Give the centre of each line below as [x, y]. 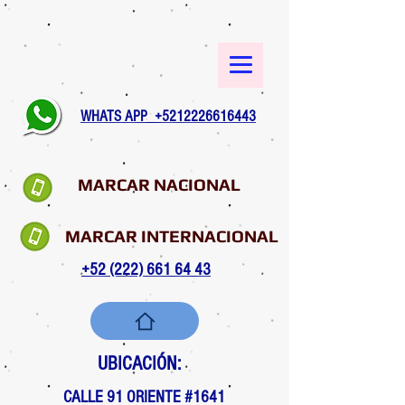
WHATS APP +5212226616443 [168, 116]
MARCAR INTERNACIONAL [172, 236]
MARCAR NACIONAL [159, 184]
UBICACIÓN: [139, 364]
